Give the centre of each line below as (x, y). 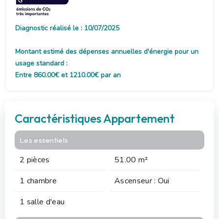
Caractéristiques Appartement (95, 118)
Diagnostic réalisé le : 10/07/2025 (67, 28)
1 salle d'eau (42, 202)
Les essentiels (44, 140)
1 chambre (38, 181)
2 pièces (35, 160)
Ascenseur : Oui (142, 181)
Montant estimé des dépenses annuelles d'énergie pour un (107, 51)
